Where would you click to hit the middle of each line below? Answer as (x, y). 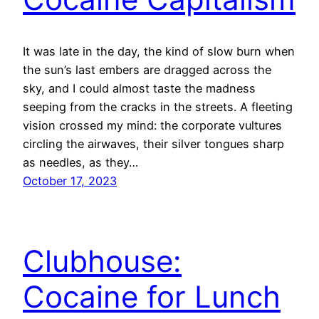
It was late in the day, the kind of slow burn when (159, 51)
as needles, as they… (80, 162)
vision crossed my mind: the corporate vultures (152, 125)
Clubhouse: (102, 261)
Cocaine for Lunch (152, 296)
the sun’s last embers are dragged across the (147, 69)
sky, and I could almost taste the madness (139, 88)
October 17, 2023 (70, 181)
